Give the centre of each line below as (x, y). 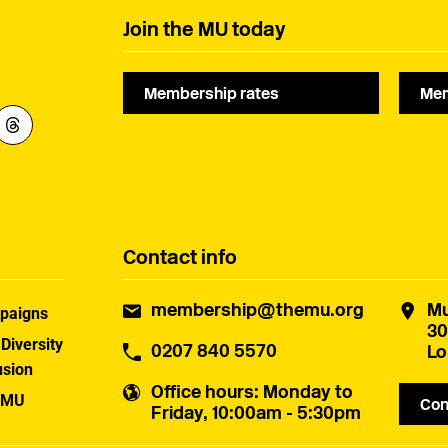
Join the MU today (205, 29)
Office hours (203, 392)
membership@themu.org (258, 310)
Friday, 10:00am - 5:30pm (256, 413)
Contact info (180, 257)
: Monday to (304, 392)
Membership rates (212, 93)
